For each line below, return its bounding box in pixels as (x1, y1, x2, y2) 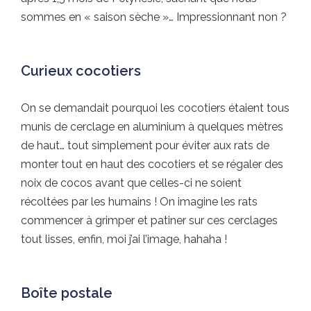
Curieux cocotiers (21, 62, 141, 79)
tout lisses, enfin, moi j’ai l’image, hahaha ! (21, 232, 227, 246)
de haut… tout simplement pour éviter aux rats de (21, 138, 269, 152)
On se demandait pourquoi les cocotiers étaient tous (21, 101, 289, 115)
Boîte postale (21, 284, 112, 301)
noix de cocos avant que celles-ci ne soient (21, 176, 242, 190)
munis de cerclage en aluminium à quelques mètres (21, 119, 283, 133)
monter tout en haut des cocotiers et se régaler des (21, 157, 283, 171)
